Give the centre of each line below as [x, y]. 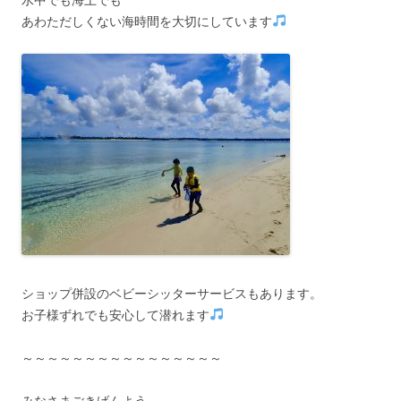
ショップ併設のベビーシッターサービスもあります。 [172, 293]
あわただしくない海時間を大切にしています [147, 21]
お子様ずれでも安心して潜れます [115, 315]
